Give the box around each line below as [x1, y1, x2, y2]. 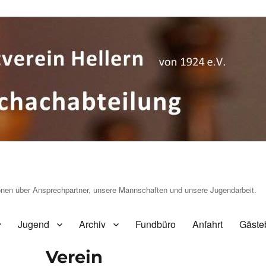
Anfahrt [192, 217, 223, 232]
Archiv [79, 217, 106, 232]
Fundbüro [135, 217, 176, 232]
